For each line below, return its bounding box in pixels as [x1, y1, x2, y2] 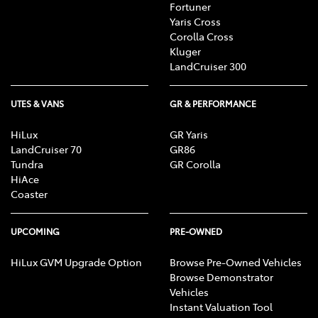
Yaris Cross [170, 14, 221, 29]
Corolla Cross [170, 29, 234, 44]
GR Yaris [170, 127, 208, 142]
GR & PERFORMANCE [170, 98, 256, 110]
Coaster [11, 187, 48, 202]
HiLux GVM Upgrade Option [11, 255, 142, 270]
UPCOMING [11, 226, 60, 238]
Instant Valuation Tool [170, 300, 273, 314]
